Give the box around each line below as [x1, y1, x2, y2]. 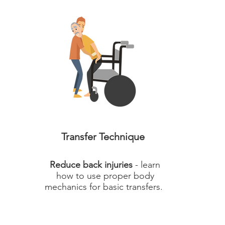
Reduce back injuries [50, 159, 133, 170]
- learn [133, 159, 160, 170]
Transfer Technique [61, 131, 145, 143]
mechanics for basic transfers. [45, 181, 165, 192]
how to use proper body [56, 170, 154, 181]
